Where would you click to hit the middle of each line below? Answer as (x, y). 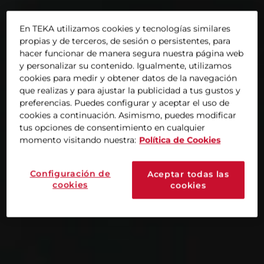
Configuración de (70, 174)
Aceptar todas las (188, 174)
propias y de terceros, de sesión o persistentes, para (125, 41)
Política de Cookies (180, 140)
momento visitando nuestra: (78, 140)
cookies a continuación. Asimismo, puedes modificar (128, 115)
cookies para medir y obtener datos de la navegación (128, 78)
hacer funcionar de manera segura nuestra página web (132, 53)
